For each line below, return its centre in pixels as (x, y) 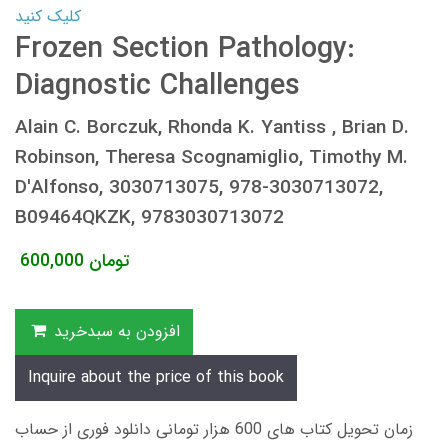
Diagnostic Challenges (157, 86)
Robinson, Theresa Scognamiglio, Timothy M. (211, 157)
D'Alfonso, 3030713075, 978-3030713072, (199, 187)
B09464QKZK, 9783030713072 (149, 217)
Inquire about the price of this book (156, 377)
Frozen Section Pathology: (185, 49)
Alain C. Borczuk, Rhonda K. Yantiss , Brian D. (212, 127)
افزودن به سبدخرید (116, 331)
